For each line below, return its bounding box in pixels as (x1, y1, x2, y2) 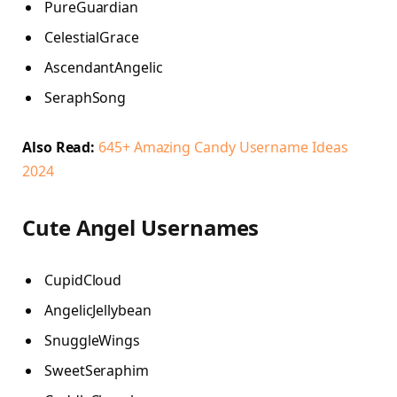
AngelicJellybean (44, 300, 152, 321)
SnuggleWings (44, 331, 141, 351)
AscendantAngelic (44, 58, 163, 78)
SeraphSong (44, 88, 127, 108)
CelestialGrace (44, 27, 139, 48)
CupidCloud (44, 270, 122, 291)
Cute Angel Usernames (22, 213, 260, 243)
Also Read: (22, 137, 96, 158)
